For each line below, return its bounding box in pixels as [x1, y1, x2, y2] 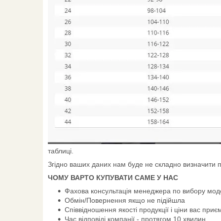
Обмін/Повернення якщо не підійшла [65, 196, 185, 204]
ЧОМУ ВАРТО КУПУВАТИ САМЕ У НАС [48, 173, 178, 182]
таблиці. [48, 147, 74, 155]
